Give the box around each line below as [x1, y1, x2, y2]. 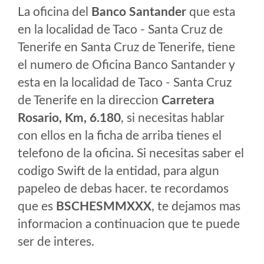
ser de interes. [18, 236, 94, 248]
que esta [186, 6, 235, 18]
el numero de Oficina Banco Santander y [18, 59, 235, 71]
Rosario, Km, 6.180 [18, 112, 121, 124]
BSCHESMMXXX [56, 200, 151, 213]
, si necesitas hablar [121, 112, 225, 124]
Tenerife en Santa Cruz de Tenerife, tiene [18, 41, 235, 54]
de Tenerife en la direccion [18, 94, 161, 107]
